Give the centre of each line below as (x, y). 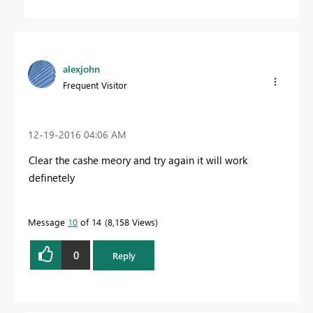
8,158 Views (131, 222)
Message (48, 222)
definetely (52, 178)
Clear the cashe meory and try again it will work (138, 160)
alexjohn (81, 69)
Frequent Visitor (95, 85)
